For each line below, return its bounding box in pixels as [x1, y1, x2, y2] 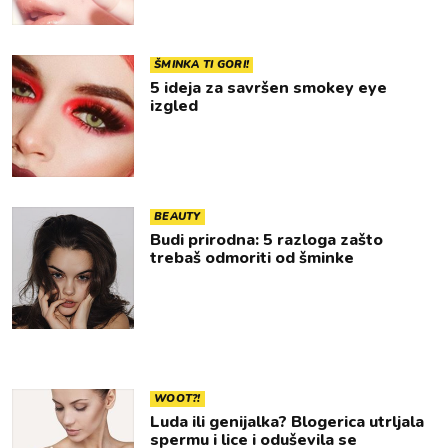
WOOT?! [154, 391, 201, 406]
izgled [150, 95, 198, 117]
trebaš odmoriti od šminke [150, 247, 354, 269]
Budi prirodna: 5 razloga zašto [150, 229, 383, 251]
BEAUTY [154, 209, 201, 224]
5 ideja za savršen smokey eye [150, 77, 387, 99]
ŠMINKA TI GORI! [154, 57, 250, 72]
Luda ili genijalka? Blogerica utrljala [150, 411, 424, 433]
